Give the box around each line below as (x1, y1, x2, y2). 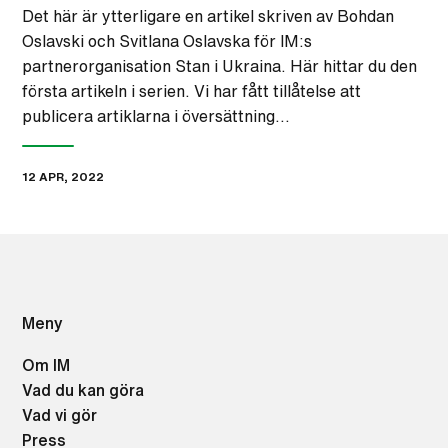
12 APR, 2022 (22, 170, 105, 184)
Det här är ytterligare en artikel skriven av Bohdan (22, 8, 395, 25)
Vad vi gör (22, 407, 98, 424)
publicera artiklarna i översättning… (22, 108, 290, 125)
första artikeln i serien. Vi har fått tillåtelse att (22, 83, 362, 100)
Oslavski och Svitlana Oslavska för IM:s (22, 33, 313, 50)
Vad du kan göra (22, 382, 145, 399)
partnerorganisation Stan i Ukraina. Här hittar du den (22, 58, 418, 75)
